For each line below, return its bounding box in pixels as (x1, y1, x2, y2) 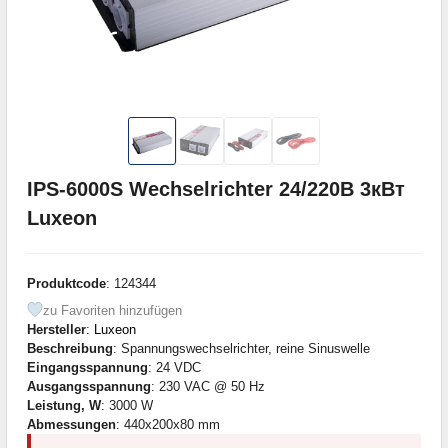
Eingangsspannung (27, 359, 148, 375)
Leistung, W (27, 397, 101, 413)
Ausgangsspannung (27, 378, 151, 394)
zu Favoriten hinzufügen (43, 302, 182, 318)
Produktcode (27, 275, 106, 291)
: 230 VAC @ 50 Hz (151, 378, 265, 394)
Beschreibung (27, 340, 113, 356)
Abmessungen (27, 416, 116, 432)
